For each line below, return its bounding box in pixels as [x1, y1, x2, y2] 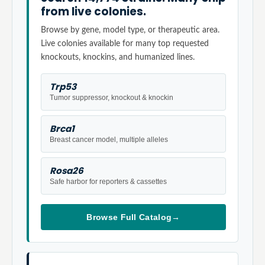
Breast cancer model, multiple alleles [50, 135, 168, 144]
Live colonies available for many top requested [41, 39, 209, 48]
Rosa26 [50, 164, 83, 177]
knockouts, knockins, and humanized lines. [41, 53, 195, 62]
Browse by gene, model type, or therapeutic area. [41, 25, 219, 34]
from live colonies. [41, 4, 146, 19]
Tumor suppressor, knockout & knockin [50, 93, 173, 102]
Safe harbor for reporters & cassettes [50, 177, 167, 186]
